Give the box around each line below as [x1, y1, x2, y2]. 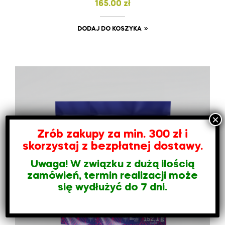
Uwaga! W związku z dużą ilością [31, 159, 194, 170]
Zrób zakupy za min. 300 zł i [37, 129, 188, 140]
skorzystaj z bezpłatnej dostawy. [22, 141, 203, 152]
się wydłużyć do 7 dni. [58, 182, 167, 193]
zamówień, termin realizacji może [27, 170, 198, 181]
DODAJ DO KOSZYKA [77, 26, 142, 32]
